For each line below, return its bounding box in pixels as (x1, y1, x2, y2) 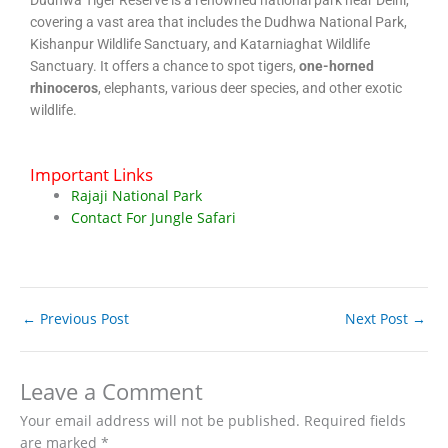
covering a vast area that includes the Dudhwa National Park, (30, 13, 407, 30)
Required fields (304, 410, 406, 430)
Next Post (345, 309, 412, 329)
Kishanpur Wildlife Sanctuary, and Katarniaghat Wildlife (30, 35, 370, 52)
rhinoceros (30, 79, 98, 96)
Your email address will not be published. (20, 410, 300, 430)
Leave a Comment (20, 376, 203, 406)
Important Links (30, 161, 153, 186)
